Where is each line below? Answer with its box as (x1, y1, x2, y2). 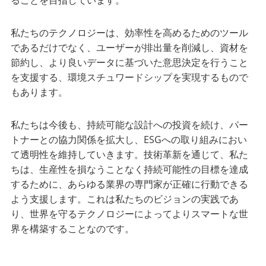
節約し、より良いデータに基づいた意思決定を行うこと (11, 56, 249, 69)
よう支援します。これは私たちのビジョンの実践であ (11, 192, 239, 206)
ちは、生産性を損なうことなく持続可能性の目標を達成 (11, 163, 249, 176)
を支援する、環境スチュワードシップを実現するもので (11, 71, 249, 84)
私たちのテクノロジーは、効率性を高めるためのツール (11, 26, 249, 40)
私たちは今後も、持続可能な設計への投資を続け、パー (11, 118, 249, 132)
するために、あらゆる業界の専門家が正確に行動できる (11, 178, 249, 191)
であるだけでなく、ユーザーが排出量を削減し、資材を (11, 41, 249, 55)
